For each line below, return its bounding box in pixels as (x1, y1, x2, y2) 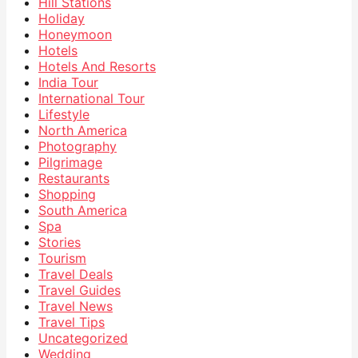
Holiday (38, 10, 85, 26)
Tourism (38, 249, 86, 266)
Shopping (38, 185, 96, 202)
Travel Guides (38, 281, 121, 298)
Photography (38, 137, 117, 154)
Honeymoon (38, 26, 112, 42)
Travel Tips (38, 313, 105, 330)
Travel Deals (38, 265, 113, 282)
